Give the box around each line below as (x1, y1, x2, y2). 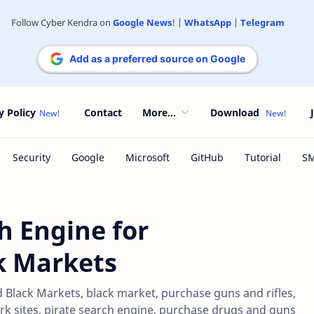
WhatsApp (184, 16, 231, 29)
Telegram (240, 16, 285, 29)
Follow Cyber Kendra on (11, 16, 113, 29)
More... (142, 105, 176, 119)
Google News (112, 16, 172, 29)
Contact (84, 105, 122, 119)
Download (210, 105, 259, 119)
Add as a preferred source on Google (69, 53, 245, 64)
